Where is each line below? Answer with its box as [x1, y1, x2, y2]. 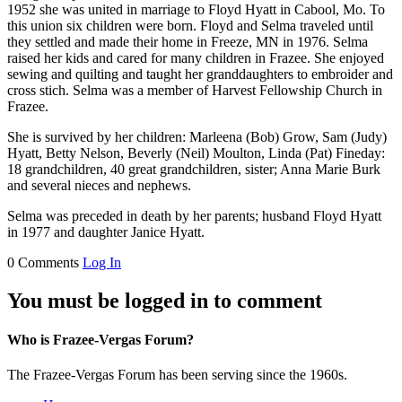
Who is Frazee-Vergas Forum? [7, 332, 194, 348]
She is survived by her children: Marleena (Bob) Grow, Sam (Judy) [7, 129, 387, 145]
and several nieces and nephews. [7, 178, 191, 194]
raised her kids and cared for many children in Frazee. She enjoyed [7, 50, 384, 66]
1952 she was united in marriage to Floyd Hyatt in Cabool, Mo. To [7, 2, 385, 18]
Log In [83, 255, 121, 271]
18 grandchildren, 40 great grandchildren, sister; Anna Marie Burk [7, 162, 380, 178]
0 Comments [7, 255, 79, 271]
